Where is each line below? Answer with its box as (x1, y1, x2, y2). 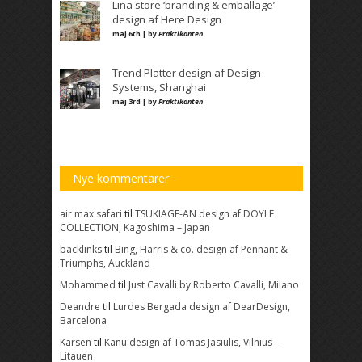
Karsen (60, 335, 91, 350)
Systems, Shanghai (112, 80, 206, 95)
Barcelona (60, 314, 107, 328)
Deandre (60, 300, 100, 314)
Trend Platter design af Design (112, 65, 261, 81)
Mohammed (60, 278, 116, 293)
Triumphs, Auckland (60, 256, 150, 271)
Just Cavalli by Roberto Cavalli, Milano (128, 278, 299, 293)
